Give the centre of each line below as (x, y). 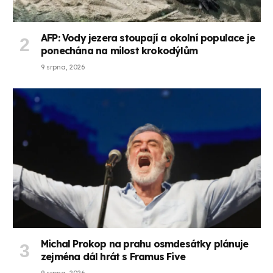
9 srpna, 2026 (63, 67)
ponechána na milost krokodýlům (119, 51)
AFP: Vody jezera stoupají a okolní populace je (148, 38)
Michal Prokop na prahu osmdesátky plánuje (145, 244)
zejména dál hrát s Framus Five (113, 257)
